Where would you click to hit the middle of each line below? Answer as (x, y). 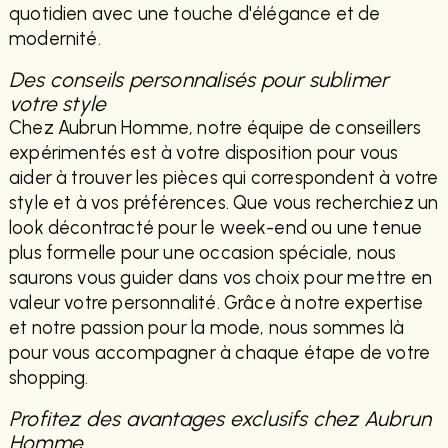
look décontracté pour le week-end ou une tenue (215, 228)
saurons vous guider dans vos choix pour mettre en (220, 278)
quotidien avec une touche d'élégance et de (194, 14)
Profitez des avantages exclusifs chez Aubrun (220, 419)
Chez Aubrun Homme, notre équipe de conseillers (215, 128)
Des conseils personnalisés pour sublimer (198, 80)
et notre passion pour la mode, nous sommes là (206, 328)
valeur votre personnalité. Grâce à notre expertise (216, 303)
